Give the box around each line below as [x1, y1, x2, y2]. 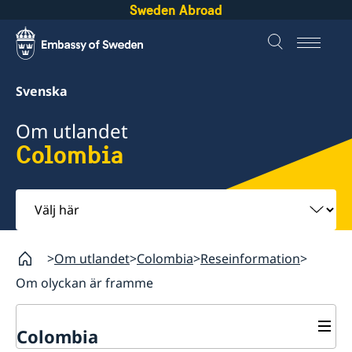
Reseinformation [200, 249, 300, 267]
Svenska [16, 82, 68, 100]
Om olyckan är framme [16, 273, 153, 291]
